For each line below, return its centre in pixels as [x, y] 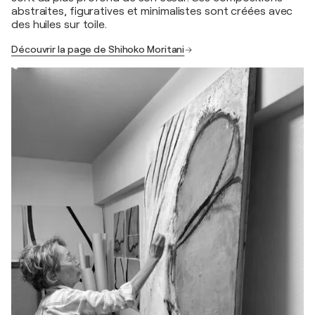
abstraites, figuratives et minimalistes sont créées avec [152, 12]
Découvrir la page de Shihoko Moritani [98, 50]
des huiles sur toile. [59, 25]
